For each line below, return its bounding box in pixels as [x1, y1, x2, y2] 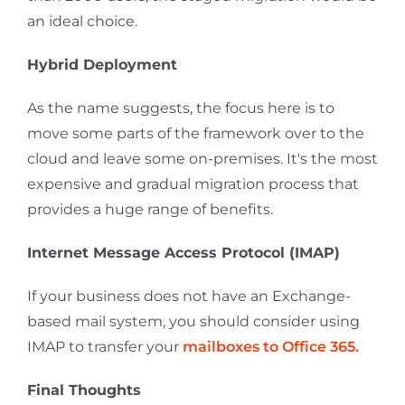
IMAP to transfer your [26, 337, 183, 355]
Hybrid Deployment [26, 55, 177, 73]
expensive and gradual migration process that [26, 174, 359, 193]
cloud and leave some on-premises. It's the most [26, 149, 378, 167]
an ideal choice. [26, 12, 137, 30]
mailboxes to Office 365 [182, 337, 355, 355]
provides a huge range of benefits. [26, 200, 273, 218]
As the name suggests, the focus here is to [26, 99, 334, 117]
